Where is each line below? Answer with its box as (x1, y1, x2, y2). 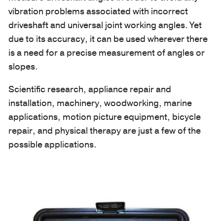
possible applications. (8, 138, 97, 150)
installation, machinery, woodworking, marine (8, 97, 192, 109)
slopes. (8, 60, 38, 73)
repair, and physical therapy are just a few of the (8, 124, 201, 137)
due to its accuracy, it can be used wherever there (8, 33, 208, 45)
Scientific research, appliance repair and (8, 83, 171, 95)
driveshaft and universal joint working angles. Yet (8, 19, 202, 31)
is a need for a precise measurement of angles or (8, 46, 205, 59)
